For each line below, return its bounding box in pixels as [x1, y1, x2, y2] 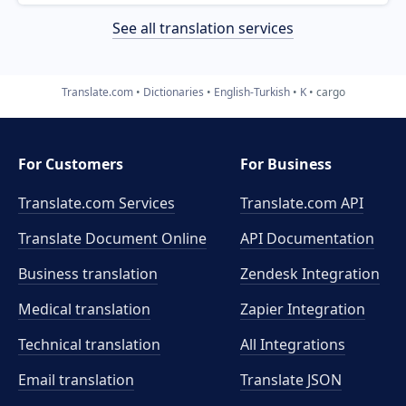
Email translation [18, 370, 134, 390]
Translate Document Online [18, 228, 207, 248]
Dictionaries [142, 83, 204, 100]
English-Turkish [213, 83, 290, 100]
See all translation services [112, 17, 294, 38]
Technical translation [18, 334, 160, 354]
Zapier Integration [240, 299, 366, 319]
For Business [240, 154, 333, 174]
